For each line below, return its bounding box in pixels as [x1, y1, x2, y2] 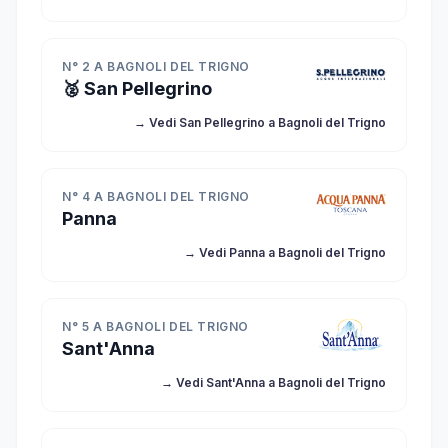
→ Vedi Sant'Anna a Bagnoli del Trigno [161, 375, 386, 390]
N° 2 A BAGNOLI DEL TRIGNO [62, 59, 250, 74]
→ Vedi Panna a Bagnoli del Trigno [184, 245, 386, 260]
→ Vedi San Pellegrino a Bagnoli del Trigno [134, 115, 386, 130]
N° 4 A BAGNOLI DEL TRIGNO [62, 189, 250, 204]
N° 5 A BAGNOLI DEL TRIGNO [62, 319, 249, 334]
